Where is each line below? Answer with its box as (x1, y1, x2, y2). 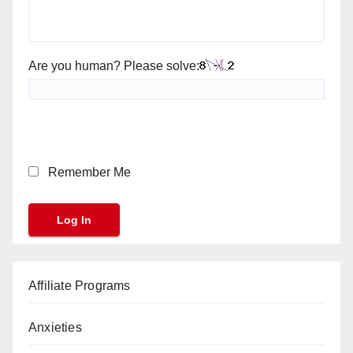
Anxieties (28, 321, 82, 334)
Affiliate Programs (28, 279, 131, 292)
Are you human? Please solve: (28, 58, 199, 72)
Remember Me (45, 165, 131, 179)
